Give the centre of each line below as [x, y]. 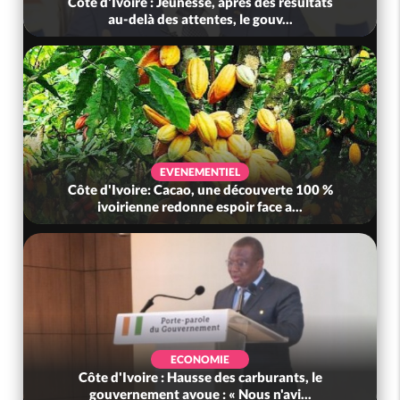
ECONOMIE [200, 359]
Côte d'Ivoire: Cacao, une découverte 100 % [200, 189]
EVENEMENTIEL [200, 171]
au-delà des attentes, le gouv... [200, 18]
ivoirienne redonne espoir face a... [200, 206]
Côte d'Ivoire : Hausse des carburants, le [200, 376]
